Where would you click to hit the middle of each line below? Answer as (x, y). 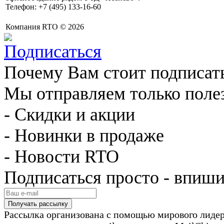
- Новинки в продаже (84, 136)
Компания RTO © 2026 (45, 27)
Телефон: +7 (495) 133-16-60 (53, 7)
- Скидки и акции (69, 115)
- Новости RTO (61, 157)
